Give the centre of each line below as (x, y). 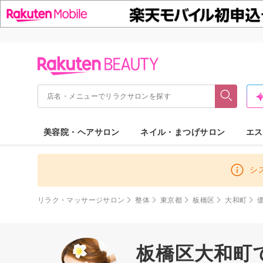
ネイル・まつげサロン (183, 132)
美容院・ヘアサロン (82, 132)
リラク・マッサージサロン (81, 200)
